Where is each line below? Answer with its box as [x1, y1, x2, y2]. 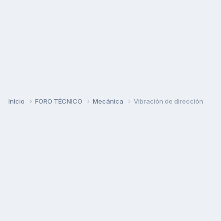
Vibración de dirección [134, 97, 203, 105]
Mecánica [93, 97, 125, 105]
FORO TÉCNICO [35, 97, 84, 105]
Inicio [8, 97, 26, 105]
